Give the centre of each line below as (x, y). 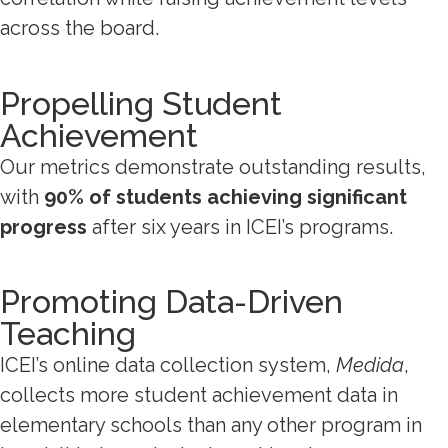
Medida (370, 365)
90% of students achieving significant (225, 196)
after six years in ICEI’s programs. (242, 226)
